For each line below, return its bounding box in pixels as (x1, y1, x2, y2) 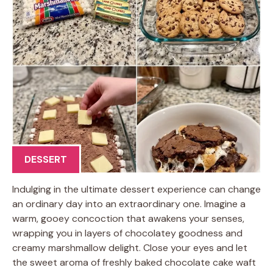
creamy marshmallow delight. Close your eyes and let (12, 241, 247, 254)
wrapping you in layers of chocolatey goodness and (12, 226, 243, 239)
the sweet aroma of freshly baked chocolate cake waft (12, 255, 256, 269)
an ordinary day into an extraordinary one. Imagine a (12, 197, 246, 210)
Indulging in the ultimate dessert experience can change (12, 182, 261, 196)
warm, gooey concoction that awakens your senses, (12, 211, 244, 225)
